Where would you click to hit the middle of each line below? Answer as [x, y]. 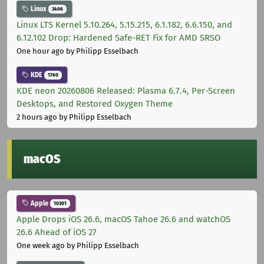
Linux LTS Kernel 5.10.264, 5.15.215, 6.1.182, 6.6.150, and [124, 25]
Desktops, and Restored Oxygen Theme [95, 103]
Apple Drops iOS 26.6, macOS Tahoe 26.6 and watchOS [123, 219]
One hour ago [40, 51]
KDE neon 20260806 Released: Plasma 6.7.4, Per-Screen [126, 90]
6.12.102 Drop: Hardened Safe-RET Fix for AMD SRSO [118, 38]
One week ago [41, 245]
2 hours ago [37, 117]
